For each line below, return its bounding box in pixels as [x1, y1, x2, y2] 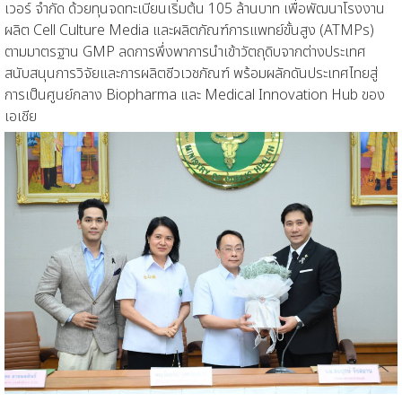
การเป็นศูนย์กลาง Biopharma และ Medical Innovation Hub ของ [4, 83, 385, 106]
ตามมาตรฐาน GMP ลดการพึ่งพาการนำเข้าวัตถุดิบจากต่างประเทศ [4, 40, 366, 63]
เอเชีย [4, 105, 40, 127]
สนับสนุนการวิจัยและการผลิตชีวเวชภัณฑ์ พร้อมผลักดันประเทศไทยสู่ [4, 62, 378, 84]
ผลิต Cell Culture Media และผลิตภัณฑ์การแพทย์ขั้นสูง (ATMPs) [4, 19, 374, 41]
